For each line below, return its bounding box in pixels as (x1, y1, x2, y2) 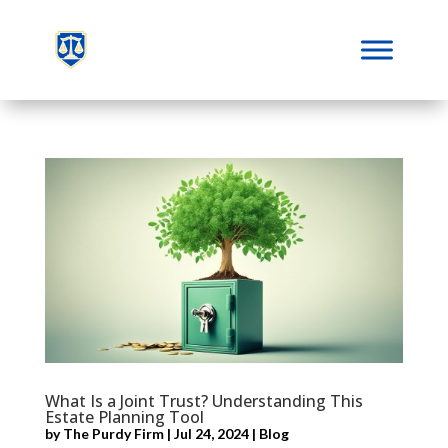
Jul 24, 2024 (173, 424, 249, 442)
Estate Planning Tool (44, 405, 204, 428)
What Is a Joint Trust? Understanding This (44, 389, 363, 412)
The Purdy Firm (62, 424, 164, 442)
